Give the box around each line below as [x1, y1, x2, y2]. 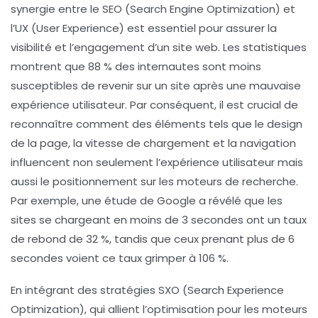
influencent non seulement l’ [11, 154, 160, 170]
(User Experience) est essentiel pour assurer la [28, 20, 277, 35]
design [267, 116, 302, 131]
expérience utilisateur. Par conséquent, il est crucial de [11, 97, 298, 112]
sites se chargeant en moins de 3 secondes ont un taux [11, 212, 307, 227]
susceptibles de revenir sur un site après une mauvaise [11, 77, 301, 93]
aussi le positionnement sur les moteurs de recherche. [11, 173, 298, 189]
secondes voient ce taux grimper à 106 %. [11, 250, 229, 265]
